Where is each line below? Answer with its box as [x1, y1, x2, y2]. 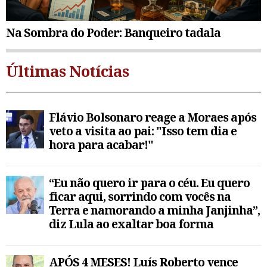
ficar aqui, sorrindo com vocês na [49, 188, 231, 205]
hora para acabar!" [49, 136, 153, 153]
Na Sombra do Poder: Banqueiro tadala [6, 24, 221, 41]
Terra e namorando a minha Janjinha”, [49, 202, 260, 219]
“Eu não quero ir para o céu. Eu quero [49, 175, 250, 191]
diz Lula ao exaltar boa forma [49, 216, 213, 232]
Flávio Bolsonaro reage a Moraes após [49, 109, 256, 126]
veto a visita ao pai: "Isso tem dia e [49, 123, 237, 139]
